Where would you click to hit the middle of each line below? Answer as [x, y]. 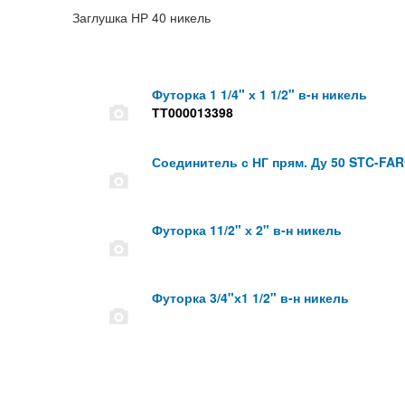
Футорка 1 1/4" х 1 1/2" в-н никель [259, 94]
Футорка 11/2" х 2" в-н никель [246, 230]
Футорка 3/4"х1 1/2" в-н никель [250, 298]
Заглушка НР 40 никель [141, 18]
